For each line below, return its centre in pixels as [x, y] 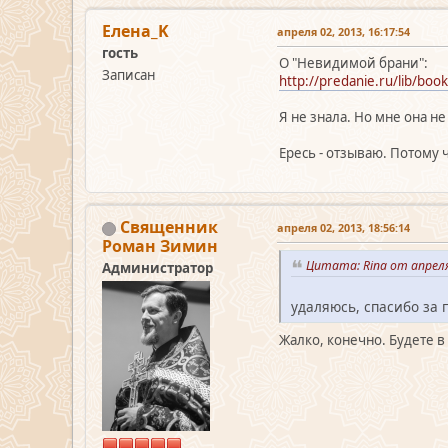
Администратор [157, 268]
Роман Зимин [160, 246]
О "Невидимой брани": [353, 63]
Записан [128, 75]
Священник [169, 227]
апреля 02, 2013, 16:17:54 [343, 32]
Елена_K [135, 31]
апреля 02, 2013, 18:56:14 [343, 228]
